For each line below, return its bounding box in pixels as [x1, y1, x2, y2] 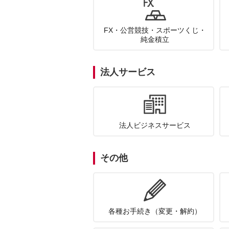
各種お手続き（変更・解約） [108, 207, 201, 215]
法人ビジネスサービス [119, 121, 191, 129]
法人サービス [100, 67, 155, 77]
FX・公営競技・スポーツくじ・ [104, 26, 206, 34]
